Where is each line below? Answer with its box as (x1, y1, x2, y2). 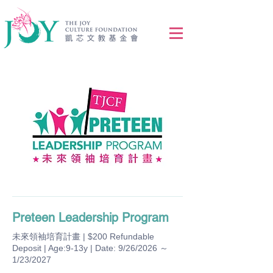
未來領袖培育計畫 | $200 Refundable (12, 232, 154, 241)
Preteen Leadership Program (12, 210, 169, 225)
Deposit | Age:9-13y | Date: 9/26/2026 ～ (12, 243, 168, 253)
